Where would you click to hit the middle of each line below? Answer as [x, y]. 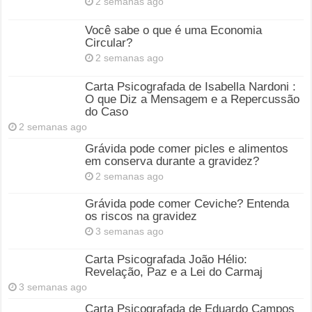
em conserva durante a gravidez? [172, 162]
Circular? [109, 42]
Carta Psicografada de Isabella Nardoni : [191, 87]
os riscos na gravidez [141, 217]
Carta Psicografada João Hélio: [166, 259]
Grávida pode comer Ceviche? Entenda [187, 204]
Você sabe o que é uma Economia [174, 30]
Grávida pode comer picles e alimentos [187, 149]
